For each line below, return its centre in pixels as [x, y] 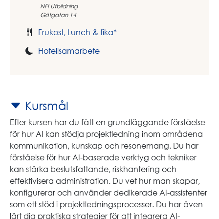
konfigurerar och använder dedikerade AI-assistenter [109, 192]
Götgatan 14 [58, 15]
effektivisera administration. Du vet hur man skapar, [105, 181]
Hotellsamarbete [69, 51]
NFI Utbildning [59, 6]
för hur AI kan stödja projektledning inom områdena [106, 134]
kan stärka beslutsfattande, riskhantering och [93, 169]
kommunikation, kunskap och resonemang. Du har [104, 145]
